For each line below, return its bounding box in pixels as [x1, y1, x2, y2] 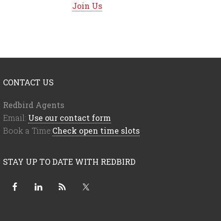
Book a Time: [3, 125, 52, 136]
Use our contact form [28, 112, 111, 123]
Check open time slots [52, 125, 140, 136]
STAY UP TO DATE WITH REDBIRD [3, 156, 136, 167]
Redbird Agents [3, 100, 64, 110]
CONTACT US [3, 77, 54, 88]
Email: [3, 112, 28, 123]
